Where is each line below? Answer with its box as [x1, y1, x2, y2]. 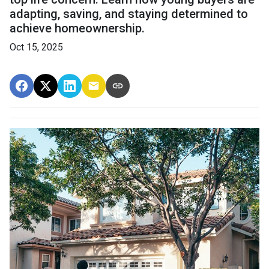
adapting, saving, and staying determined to [10, 7, 248, 22]
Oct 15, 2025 [10, 41, 63, 53]
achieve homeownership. [10, 21, 145, 36]
